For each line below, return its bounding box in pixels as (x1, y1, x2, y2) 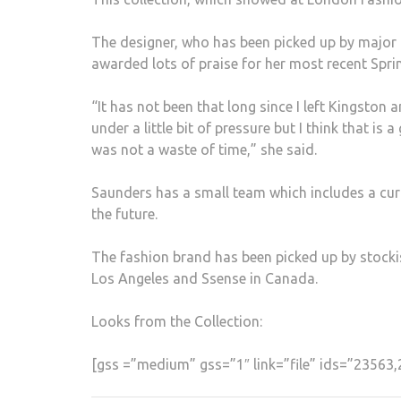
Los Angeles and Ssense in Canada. (91, 269, 318, 286)
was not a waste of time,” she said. (91, 141, 317, 158)
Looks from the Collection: (91, 312, 262, 329)
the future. (91, 205, 158, 222)
